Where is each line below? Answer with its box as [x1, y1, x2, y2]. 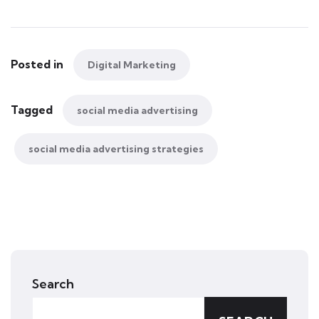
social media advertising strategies [28, 142, 204, 155]
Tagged [11, 102, 56, 117]
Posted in [11, 56, 66, 71]
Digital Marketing [88, 58, 176, 71]
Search [32, 275, 74, 292]
